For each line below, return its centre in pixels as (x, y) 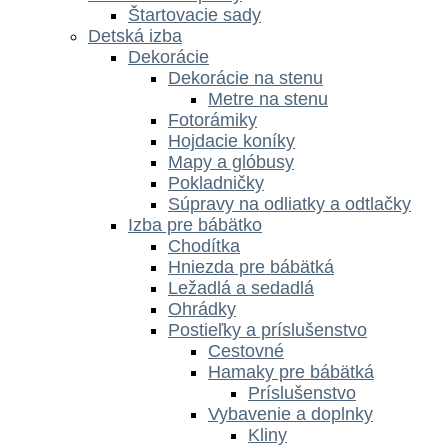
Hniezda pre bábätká (251, 267)
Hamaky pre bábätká (291, 372)
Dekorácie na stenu (245, 78)
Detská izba (135, 36)
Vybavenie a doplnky (290, 414)
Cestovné (246, 351)
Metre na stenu (268, 99)
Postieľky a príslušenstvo (267, 330)
